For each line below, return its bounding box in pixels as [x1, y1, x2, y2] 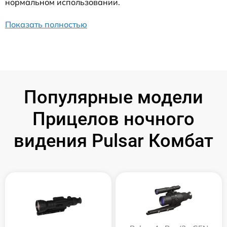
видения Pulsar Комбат [14, 130, 213, 152]
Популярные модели [24, 86, 203, 108]
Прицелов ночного [32, 108, 195, 130]
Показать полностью [5, 19, 87, 29]
